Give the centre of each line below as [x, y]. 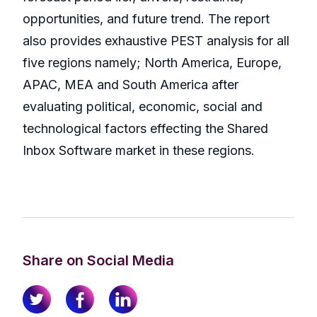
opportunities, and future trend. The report [146, 19]
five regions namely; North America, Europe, [152, 63]
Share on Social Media [98, 261]
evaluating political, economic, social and [143, 107]
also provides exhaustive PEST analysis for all [156, 41]
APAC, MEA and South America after [131, 85]
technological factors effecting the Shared [145, 129]
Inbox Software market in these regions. [139, 151]
